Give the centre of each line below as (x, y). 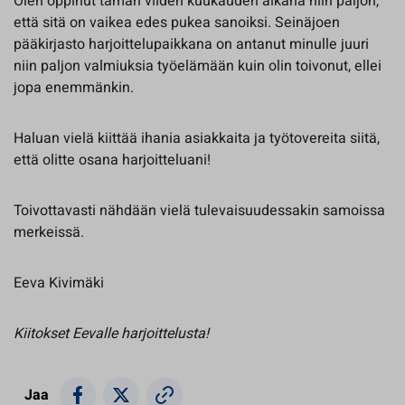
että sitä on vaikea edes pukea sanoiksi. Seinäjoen (177, 22)
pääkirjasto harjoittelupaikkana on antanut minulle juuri (191, 44)
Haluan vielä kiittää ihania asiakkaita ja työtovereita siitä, (197, 138)
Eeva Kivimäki (59, 283)
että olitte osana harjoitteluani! (112, 160)
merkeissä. (49, 232)
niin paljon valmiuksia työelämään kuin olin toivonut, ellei (198, 66)
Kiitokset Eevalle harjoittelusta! (111, 333)
